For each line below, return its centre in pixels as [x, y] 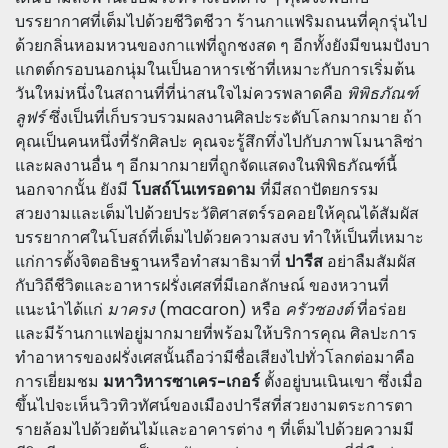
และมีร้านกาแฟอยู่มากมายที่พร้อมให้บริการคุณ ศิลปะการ [216, 333]
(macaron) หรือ [220, 309]
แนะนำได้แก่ [61, 309]
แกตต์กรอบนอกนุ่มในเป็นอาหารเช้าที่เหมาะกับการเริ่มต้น [215, 69]
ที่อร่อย [379, 309]
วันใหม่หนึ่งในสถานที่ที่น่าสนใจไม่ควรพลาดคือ [181, 93]
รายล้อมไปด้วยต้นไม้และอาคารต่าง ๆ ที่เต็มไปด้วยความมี [214, 429]
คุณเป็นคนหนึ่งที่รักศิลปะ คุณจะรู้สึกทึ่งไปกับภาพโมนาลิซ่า [219, 141]
